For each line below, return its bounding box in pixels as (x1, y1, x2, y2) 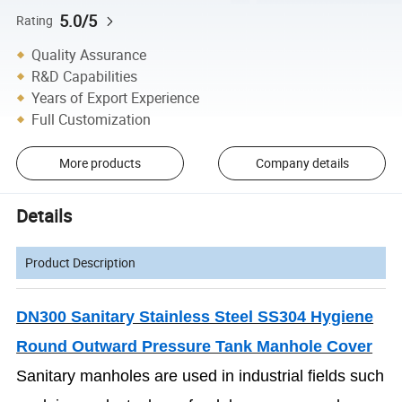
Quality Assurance (31, 44, 147, 65)
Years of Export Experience (31, 87, 200, 108)
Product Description (25, 253, 136, 271)
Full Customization (31, 109, 152, 129)
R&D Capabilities (31, 66, 138, 86)
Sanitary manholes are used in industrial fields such (16, 366, 385, 385)
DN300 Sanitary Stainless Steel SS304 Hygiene (16, 307, 374, 326)
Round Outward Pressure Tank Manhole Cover (16, 336, 373, 355)
